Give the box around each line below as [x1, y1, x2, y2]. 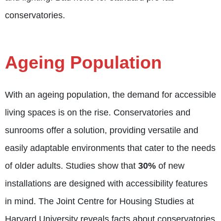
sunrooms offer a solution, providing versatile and [5, 125, 198, 136]
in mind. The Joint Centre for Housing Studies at [5, 196, 194, 207]
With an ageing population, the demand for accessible [5, 90, 216, 100]
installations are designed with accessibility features [5, 179, 208, 189]
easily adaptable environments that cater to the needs [5, 143, 216, 153]
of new [156, 161, 184, 171]
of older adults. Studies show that [5, 161, 138, 171]
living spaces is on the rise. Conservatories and [5, 108, 190, 118]
